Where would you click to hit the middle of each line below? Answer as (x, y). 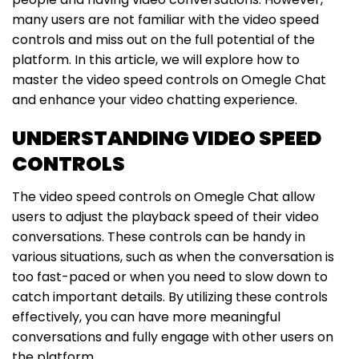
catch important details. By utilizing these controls (170, 297)
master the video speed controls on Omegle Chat (169, 79)
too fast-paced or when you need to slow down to (170, 277)
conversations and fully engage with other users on (173, 337)
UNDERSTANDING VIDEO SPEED (167, 138)
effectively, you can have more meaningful (146, 317)
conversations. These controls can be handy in (159, 237)
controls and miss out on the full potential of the (163, 39)
